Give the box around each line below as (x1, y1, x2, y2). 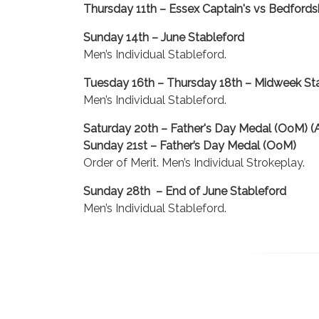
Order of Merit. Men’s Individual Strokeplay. (83, 156, 305, 169)
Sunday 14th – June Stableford (83, 31, 244, 44)
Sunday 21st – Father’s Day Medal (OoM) (83, 139, 296, 152)
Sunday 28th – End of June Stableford (83, 184, 286, 198)
